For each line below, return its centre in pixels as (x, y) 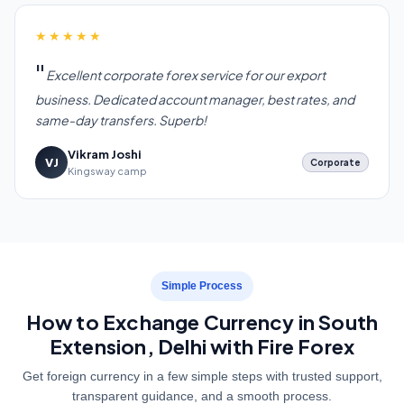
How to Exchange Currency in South (202, 322)
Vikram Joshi (105, 155)
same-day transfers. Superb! (121, 120)
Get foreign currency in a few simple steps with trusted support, (202, 376)
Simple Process (202, 286)
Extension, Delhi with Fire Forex (202, 347)
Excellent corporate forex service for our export (186, 75)
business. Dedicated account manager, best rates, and (195, 100)
